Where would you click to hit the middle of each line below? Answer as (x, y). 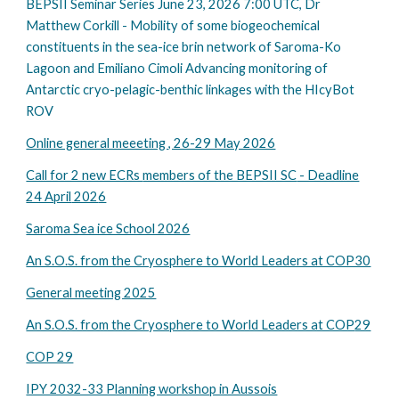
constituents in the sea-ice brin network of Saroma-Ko (184, 47)
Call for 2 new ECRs (85, 175)
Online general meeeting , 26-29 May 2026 (151, 143)
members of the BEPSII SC (220, 175)
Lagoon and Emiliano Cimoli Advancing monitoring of (177, 68)
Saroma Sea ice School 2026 (108, 228)
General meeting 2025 (91, 293)
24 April (49, 196)
